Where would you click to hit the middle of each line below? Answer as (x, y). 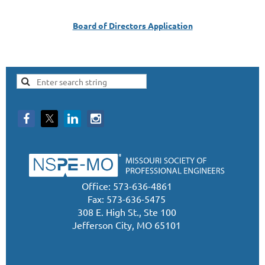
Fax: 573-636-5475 (127, 199)
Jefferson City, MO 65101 (127, 225)
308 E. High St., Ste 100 (127, 212)
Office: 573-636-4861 (127, 186)
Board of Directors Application (132, 25)
